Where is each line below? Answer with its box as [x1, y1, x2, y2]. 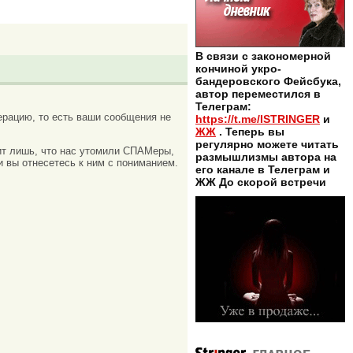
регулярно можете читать [195, 138, 339, 151]
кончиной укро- [195, 62, 281, 76]
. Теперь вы [216, 125, 284, 139]
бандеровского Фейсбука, [195, 75, 341, 88]
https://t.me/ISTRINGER [195, 113, 320, 126]
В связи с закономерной [195, 50, 331, 63]
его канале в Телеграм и [195, 163, 330, 176]
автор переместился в [195, 87, 321, 101]
